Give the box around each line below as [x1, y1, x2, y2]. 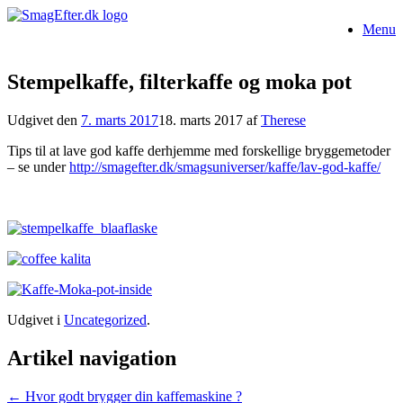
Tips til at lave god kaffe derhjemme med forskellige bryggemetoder [7, 142, 390, 158]
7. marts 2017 [81, 112, 158, 128]
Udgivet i [7, 311, 64, 327]
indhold [6, 39, 49, 54]
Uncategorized [64, 311, 147, 327]
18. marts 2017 [158, 112, 243, 128]
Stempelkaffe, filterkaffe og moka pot [7, 69, 352, 94]
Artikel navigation [7, 345, 176, 370]
